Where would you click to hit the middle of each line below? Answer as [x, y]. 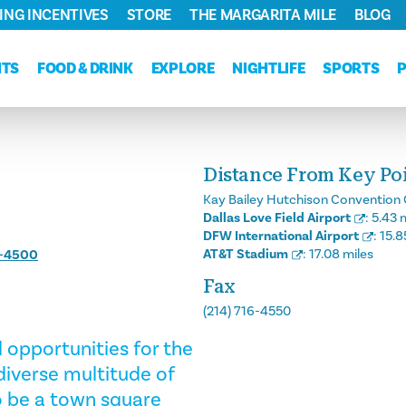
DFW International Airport [281, 236]
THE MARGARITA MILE [263, 14]
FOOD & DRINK [85, 68]
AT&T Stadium [246, 254]
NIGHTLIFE [269, 68]
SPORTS [351, 68]
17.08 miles [341, 254]
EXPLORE [183, 68]
